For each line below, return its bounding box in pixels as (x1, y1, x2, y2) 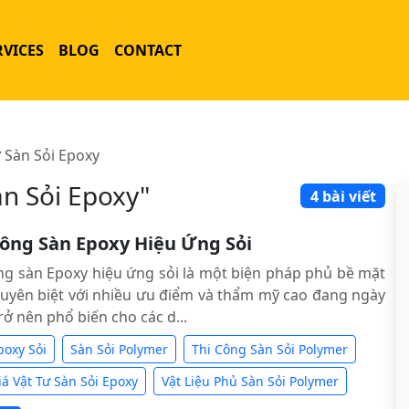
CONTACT (114, 40, 182, 60)
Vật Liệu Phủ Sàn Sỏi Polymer (162, 372, 339, 390)
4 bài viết (309, 185, 376, 206)
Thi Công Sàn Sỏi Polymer (192, 341, 348, 358)
